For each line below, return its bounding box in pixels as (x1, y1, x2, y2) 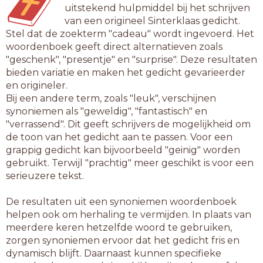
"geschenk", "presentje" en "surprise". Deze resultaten (6, 54, 257, 65)
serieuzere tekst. (6, 170, 84, 181)
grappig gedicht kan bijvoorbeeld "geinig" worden (6, 144, 240, 156)
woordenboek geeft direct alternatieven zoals (6, 41, 222, 52)
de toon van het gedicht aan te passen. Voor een (6, 131, 232, 143)
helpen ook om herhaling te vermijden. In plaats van (6, 209, 251, 220)
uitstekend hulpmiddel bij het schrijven (65, 2, 250, 14)
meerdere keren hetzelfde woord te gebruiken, (6, 222, 232, 233)
